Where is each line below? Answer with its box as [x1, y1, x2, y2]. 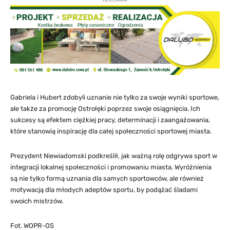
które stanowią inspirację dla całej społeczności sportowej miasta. [10, 127, 212, 136]
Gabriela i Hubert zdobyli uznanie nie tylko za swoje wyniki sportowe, [10, 93, 219, 102]
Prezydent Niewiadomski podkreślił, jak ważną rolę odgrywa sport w [10, 152, 217, 160]
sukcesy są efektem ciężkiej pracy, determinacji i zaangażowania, [10, 116, 210, 124]
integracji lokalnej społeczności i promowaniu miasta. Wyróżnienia [10, 163, 212, 171]
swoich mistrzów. [10, 197, 63, 205]
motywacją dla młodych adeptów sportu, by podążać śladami [10, 186, 198, 194]
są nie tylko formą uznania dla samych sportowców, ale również [10, 175, 204, 183]
